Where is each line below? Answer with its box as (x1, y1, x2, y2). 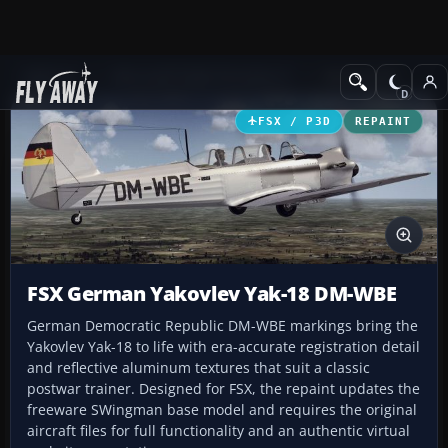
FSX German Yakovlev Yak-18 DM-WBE (27, 280, 397, 308)
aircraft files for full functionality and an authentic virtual (27, 421, 410, 441)
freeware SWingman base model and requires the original (27, 400, 417, 420)
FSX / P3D (258, 114, 331, 127)
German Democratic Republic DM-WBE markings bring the (27, 316, 418, 336)
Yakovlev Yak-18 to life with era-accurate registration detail (27, 337, 420, 357)
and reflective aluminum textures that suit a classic (27, 358, 370, 378)
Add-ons (24, 67, 77, 86)
